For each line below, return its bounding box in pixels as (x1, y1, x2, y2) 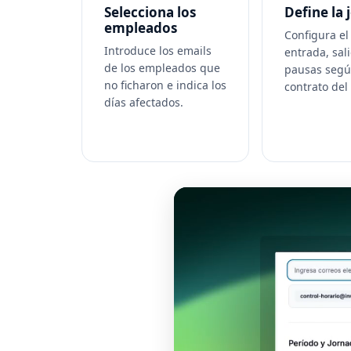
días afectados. (104, 95, 183, 110)
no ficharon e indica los (104, 78, 226, 92)
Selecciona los (104, 3, 196, 21)
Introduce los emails (104, 43, 212, 58)
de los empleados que (104, 60, 220, 75)
